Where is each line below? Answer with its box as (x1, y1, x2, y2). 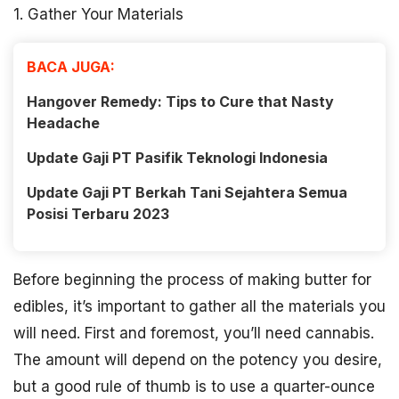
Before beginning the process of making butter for (13, 271, 371, 289)
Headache (27, 114, 100, 132)
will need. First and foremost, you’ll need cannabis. (13, 324, 374, 342)
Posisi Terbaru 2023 (27, 205, 169, 223)
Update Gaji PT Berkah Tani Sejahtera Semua (27, 183, 347, 201)
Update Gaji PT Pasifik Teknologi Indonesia (27, 149, 328, 167)
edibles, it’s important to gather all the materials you (13, 297, 386, 315)
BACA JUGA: (27, 58, 115, 76)
